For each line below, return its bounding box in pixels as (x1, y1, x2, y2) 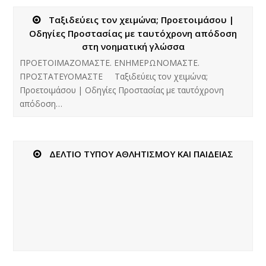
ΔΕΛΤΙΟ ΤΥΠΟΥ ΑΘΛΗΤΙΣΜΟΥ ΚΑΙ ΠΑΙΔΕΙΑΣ (49, 148, 233, 160)
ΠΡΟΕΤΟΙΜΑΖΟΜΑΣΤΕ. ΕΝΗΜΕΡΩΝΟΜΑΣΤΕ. (20, 57, 200, 69)
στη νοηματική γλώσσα (81, 40, 185, 53)
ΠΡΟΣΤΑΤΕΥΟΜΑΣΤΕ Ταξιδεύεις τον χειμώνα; (20, 71, 208, 83)
